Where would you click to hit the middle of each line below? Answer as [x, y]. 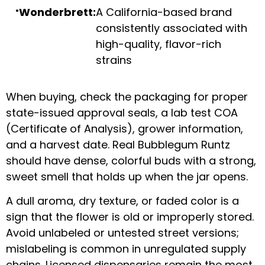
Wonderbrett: [57, 12]
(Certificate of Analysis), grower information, [125, 128]
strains [114, 60]
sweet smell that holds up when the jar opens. [127, 176]
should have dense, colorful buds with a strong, [131, 160]
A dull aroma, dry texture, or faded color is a [122, 201]
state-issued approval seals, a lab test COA [122, 112]
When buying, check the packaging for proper [127, 96]
